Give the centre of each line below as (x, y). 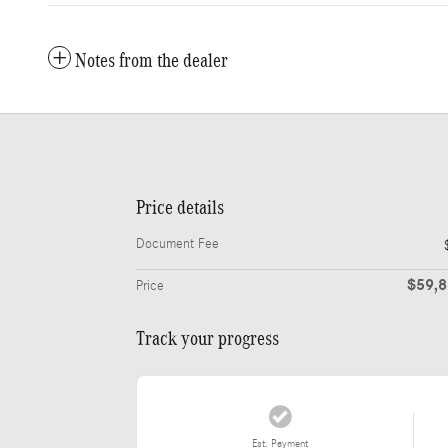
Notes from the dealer (151, 60)
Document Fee (177, 244)
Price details (180, 207)
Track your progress (207, 338)
